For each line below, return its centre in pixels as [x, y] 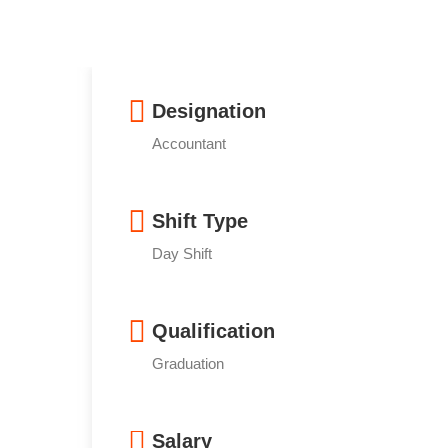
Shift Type [200, 221]
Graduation [188, 363]
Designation [209, 111]
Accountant [189, 143]
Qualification [213, 331]
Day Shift [182, 253]
